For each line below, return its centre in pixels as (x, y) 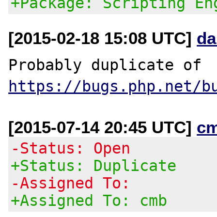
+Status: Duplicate (94, 165)
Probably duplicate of (206, 65)
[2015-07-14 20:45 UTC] (103, 127)
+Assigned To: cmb (89, 200)
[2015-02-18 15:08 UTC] (103, 38)
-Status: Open (71, 148)
